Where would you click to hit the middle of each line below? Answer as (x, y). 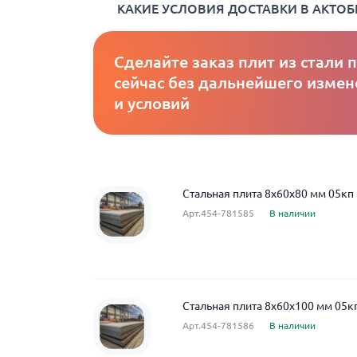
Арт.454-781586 (218, 326)
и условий (152, 103)
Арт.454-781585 (218, 213)
